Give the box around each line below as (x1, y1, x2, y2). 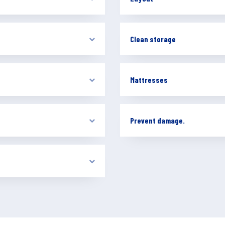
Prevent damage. (130, 116, 185, 125)
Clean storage (130, 34, 176, 44)
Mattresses (130, 75, 168, 84)
